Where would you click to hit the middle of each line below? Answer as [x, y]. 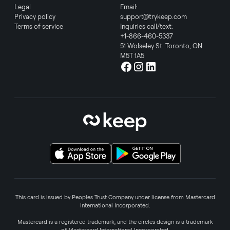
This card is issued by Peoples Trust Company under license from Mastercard [115, 197]
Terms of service [39, 26]
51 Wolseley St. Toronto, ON [161, 46]
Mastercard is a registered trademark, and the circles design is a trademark [115, 222]
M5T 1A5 [132, 55]
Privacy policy [35, 16]
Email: [129, 7]
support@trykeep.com [154, 16]
